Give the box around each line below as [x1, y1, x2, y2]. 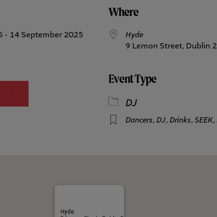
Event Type [108, 71, 156, 86]
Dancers [125, 114, 153, 126]
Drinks [170, 114, 191, 126]
